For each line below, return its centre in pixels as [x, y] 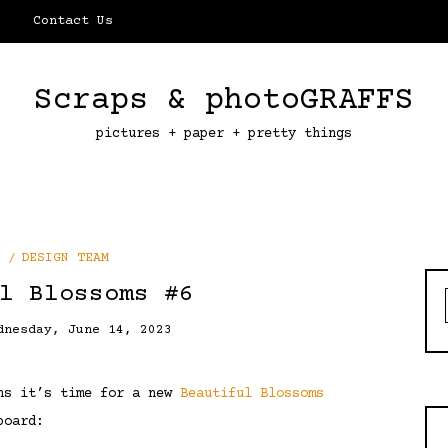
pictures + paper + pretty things [224, 134]
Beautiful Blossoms [251, 393]
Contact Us [73, 21]
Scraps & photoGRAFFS [224, 101]
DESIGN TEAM [64, 258]
